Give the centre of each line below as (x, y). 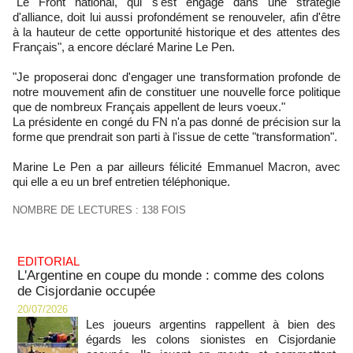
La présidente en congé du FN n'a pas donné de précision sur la (176, 122)
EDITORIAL (48, 261)
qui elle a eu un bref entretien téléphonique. (121, 182)
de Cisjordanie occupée (86, 291)
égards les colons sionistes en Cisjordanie (211, 339)
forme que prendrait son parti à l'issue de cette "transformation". (175, 137)
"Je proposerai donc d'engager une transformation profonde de (176, 77)
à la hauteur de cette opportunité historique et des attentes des (176, 32)
